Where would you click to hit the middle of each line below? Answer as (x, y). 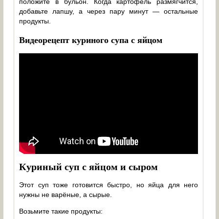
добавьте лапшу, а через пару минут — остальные (109, 11)
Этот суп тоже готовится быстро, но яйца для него (109, 185)
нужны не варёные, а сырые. (66, 194)
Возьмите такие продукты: (61, 211)
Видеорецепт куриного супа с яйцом (91, 39)
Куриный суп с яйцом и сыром (89, 167)
